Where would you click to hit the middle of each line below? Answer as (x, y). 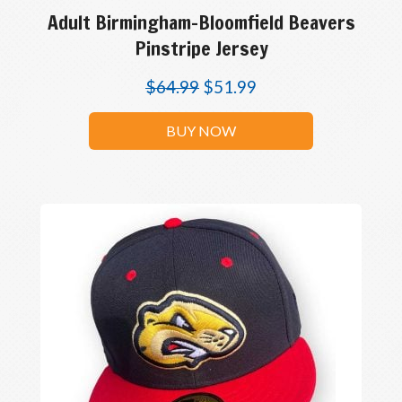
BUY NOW (201, 131)
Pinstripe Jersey (201, 48)
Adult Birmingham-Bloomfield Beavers (201, 22)
